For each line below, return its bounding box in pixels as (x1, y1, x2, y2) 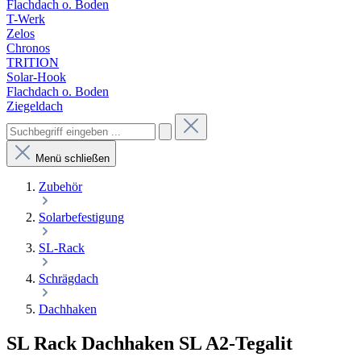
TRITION (6, 56, 59, 69)
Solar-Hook (6, 70, 66, 84)
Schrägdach (39, 272, 98, 285)
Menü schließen (35, 152, 110, 164)
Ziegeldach (6, 99, 63, 113)
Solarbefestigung (39, 210, 124, 224)
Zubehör (39, 180, 82, 193)
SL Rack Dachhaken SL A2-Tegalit (6, 332, 293, 354)
